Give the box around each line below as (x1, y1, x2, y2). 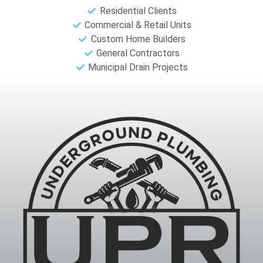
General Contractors (96, 47, 180, 59)
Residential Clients (99, 5, 177, 16)
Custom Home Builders (90, 33, 186, 45)
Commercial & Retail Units (85, 19, 192, 31)
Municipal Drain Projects (88, 61, 188, 73)
